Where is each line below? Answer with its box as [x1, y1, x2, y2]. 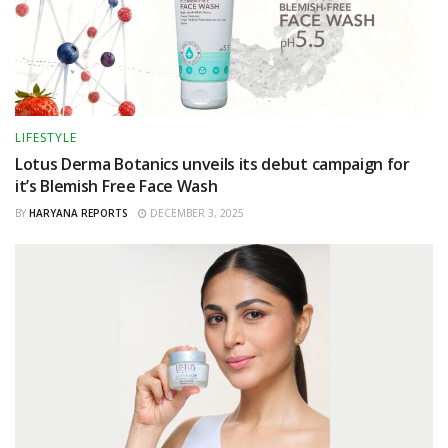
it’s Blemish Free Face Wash [15, 174, 218, 197]
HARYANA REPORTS [29, 205, 128, 220]
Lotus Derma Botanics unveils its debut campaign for [15, 152, 410, 175]
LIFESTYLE [15, 128, 77, 146]
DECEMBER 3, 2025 [147, 205, 244, 220]
